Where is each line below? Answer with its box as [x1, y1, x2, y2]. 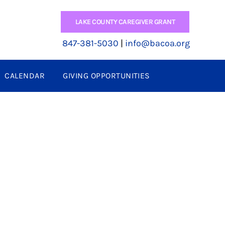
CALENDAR [5, 71, 45, 81]
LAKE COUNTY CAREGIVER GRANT [75, 18, 175, 26]
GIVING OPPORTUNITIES [63, 71, 150, 81]
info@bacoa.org [125, 38, 190, 49]
